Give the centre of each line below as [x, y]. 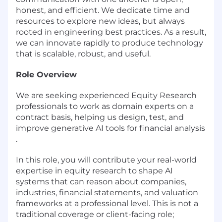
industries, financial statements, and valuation [107, 192]
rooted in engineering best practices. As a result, [111, 32]
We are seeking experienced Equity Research [106, 95]
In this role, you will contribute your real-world [106, 160]
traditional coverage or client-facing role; [95, 214]
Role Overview [46, 74]
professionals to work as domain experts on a [105, 106]
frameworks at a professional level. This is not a [107, 203]
